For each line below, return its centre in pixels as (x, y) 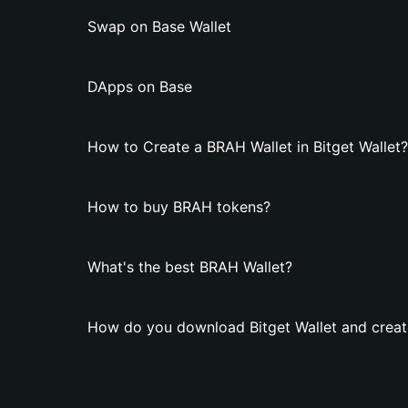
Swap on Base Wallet (159, 26)
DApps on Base (140, 87)
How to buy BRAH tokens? (179, 207)
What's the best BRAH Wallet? (190, 267)
